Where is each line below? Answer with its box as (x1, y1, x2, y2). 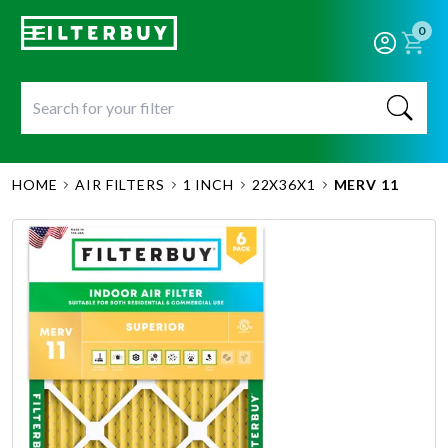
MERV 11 (333, 176, 399, 193)
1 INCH (182, 176, 234, 193)
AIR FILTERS (75, 176, 165, 193)
